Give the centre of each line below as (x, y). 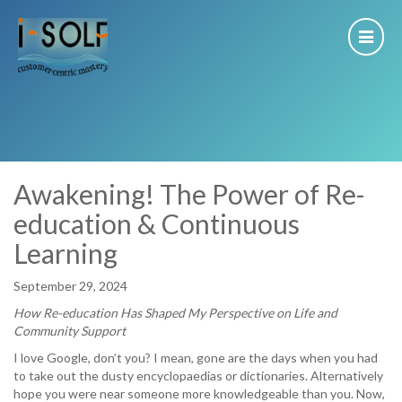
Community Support (70, 331)
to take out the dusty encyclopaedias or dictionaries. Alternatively (198, 376)
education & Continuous (157, 223)
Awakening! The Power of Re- (189, 194)
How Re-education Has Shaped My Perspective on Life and (175, 313)
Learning (66, 253)
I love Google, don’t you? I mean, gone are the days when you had (196, 358)
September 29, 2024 (70, 286)
